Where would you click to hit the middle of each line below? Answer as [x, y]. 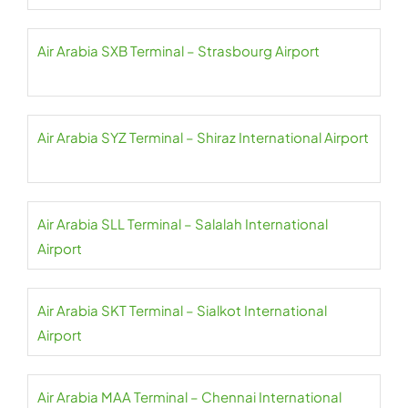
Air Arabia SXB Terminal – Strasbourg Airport [178, 51]
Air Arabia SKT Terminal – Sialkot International [182, 310]
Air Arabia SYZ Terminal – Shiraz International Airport [203, 137]
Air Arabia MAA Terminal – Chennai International [189, 397]
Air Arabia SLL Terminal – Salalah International [183, 224]
